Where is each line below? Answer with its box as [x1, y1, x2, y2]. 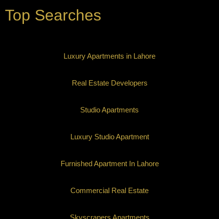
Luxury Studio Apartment [70, 132, 149, 141]
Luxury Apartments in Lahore [64, 51, 155, 60]
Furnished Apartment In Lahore [60, 159, 159, 168]
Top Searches [5, 6, 101, 24]
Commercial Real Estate [70, 186, 149, 195]
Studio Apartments [80, 105, 139, 114]
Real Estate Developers [71, 78, 148, 87]
